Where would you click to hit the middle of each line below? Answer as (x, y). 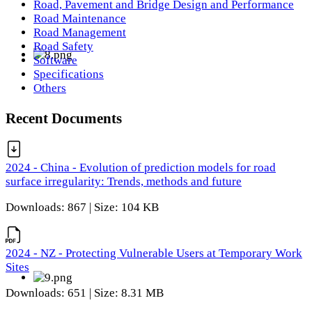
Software (55, 60)
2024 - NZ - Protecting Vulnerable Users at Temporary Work (154, 253)
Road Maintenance (80, 18)
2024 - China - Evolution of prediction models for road (141, 168)
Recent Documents (64, 118)
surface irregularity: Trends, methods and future (124, 182)
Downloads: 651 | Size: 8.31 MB (85, 292)
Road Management (80, 32)
